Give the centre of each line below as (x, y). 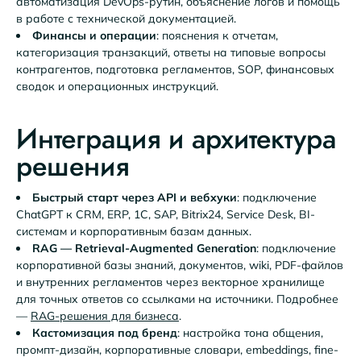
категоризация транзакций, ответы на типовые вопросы (171, 52)
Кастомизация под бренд (105, 333)
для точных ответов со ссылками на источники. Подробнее (177, 299)
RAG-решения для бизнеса (105, 316)
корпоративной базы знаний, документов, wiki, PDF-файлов (180, 266)
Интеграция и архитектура (176, 138)
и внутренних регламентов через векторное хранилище (170, 282)
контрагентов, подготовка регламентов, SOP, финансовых (175, 69)
